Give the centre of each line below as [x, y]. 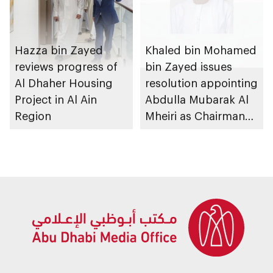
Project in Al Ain [56, 99]
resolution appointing [201, 83]
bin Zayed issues [189, 66]
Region [33, 115]
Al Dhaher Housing [64, 83]
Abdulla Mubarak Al [197, 99]
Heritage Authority [193, 148]
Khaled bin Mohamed [201, 50]
